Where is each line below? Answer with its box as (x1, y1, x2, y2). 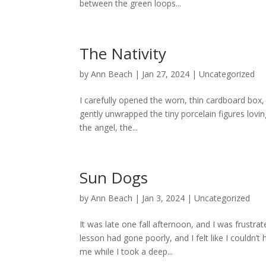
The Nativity (80, 43, 167, 64)
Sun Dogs (80, 167, 148, 188)
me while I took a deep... (80, 246, 173, 257)
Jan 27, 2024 (142, 68, 190, 80)
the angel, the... (80, 122, 138, 133)
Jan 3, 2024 (142, 192, 185, 204)
